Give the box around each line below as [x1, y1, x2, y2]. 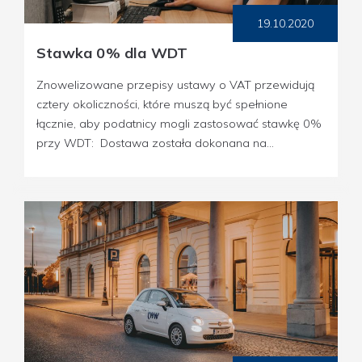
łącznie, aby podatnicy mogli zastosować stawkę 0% [36, 116, 322, 131]
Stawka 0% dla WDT [36, 43, 188, 62]
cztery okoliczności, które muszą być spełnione [36, 96, 288, 112]
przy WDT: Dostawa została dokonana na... [36, 135, 274, 150]
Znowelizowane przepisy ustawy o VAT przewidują [36, 77, 314, 92]
